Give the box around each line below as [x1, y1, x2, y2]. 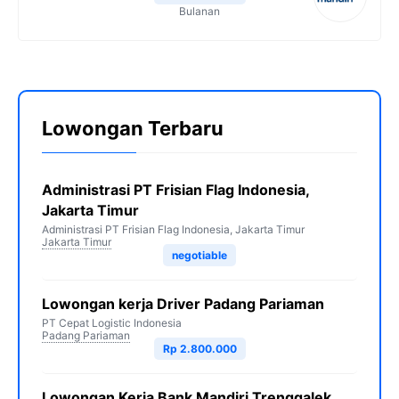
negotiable [172, 248, 227, 262]
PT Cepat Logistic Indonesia [42, 316, 182, 330]
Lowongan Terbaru [42, 117, 224, 140]
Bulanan [179, 4, 220, 18]
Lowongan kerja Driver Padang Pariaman [42, 295, 324, 313]
